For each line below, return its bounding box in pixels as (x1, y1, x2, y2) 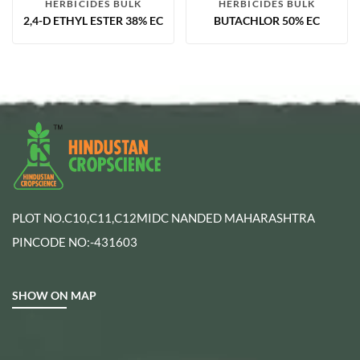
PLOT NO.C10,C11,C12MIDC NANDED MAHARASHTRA (12, 211, 315, 226)
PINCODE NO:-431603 (12, 235, 137, 250)
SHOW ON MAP (12, 288, 96, 303)
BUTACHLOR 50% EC (214, 14, 320, 28)
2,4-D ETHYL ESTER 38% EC (23, 14, 163, 28)
